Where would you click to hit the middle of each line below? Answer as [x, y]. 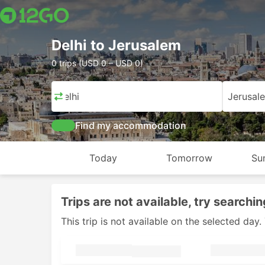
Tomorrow [190, 158]
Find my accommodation [131, 125]
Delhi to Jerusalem [116, 45]
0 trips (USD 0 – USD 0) [97, 63]
